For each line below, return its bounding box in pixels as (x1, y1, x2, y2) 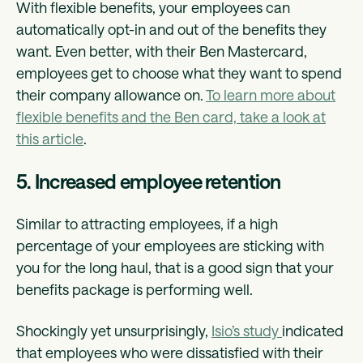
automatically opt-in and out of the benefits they (16, 20, 327, 39)
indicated (282, 322, 344, 340)
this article (16, 130, 83, 148)
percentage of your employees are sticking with (16, 237, 324, 255)
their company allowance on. (16, 86, 206, 105)
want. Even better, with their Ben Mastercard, (16, 42, 307, 61)
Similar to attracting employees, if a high (16, 215, 278, 233)
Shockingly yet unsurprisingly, (16, 322, 211, 340)
